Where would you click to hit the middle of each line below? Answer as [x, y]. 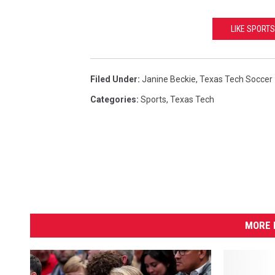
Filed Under [114, 79]
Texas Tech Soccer [236, 79]
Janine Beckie [169, 79]
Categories [113, 99]
